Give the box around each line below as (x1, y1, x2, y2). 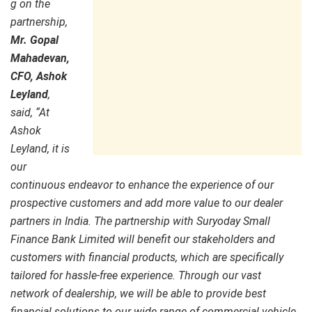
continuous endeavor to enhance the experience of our (10, 178, 274, 192)
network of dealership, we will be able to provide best (10, 287, 266, 301)
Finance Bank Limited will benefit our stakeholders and (10, 233, 275, 247)
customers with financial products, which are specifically (10, 251, 283, 265)
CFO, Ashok (10, 70, 67, 84)
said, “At (10, 106, 49, 120)
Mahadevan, (10, 52, 70, 65)
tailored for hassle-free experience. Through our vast (10, 269, 261, 283)
